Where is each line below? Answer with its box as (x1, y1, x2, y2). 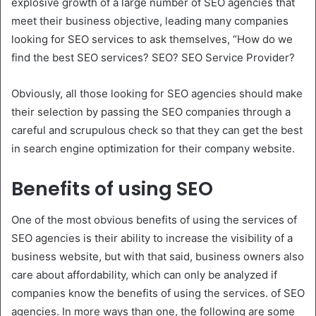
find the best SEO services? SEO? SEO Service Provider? (11, 50, 295, 64)
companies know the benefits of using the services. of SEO (11, 286, 305, 300)
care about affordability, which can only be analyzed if (11, 268, 277, 282)
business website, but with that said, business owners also (11, 250, 304, 264)
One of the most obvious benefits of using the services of (11, 213, 297, 227)
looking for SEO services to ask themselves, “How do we (11, 32, 293, 46)
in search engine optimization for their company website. (11, 141, 295, 155)
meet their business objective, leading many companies (11, 13, 288, 28)
